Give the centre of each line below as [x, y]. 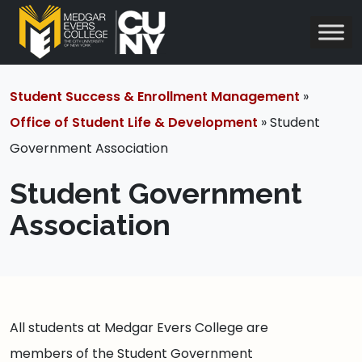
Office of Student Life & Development [134, 122]
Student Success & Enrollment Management [155, 97]
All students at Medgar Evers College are [139, 328]
